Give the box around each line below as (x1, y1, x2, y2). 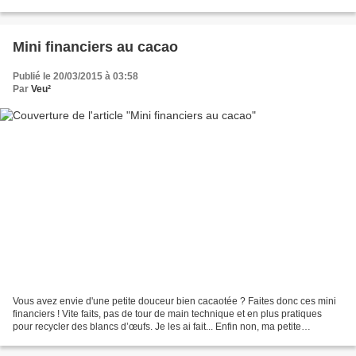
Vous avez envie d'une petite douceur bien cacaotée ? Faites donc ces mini (13, 296, 336, 308)
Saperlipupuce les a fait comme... (13, 334, 156, 346)
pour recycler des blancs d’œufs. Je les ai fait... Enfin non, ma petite (13, 321, 301, 333)
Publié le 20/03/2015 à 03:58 (13, 70, 138, 82)
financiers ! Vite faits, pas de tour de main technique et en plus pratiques (13, 308, 322, 320)
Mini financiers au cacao (13, 38, 178, 55)
